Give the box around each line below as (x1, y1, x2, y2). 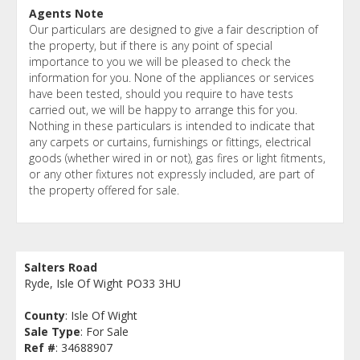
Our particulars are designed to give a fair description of (29, 21, 318, 37)
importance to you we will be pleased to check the (29, 53, 291, 69)
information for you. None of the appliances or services (29, 69, 314, 85)
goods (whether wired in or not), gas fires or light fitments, (29, 149, 325, 166)
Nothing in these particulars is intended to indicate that (29, 117, 315, 133)
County (24, 307, 65, 323)
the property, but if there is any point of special (29, 37, 272, 53)
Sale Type (24, 323, 80, 339)
